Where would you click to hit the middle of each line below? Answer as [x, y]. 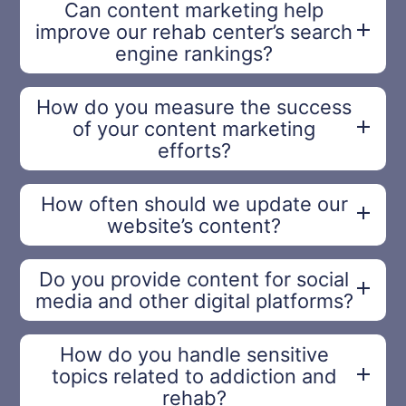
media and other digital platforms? [194, 301]
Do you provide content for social [194, 280]
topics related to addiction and [194, 377]
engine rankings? [194, 54]
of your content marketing [194, 129]
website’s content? [194, 226]
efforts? [194, 151]
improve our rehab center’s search [194, 32]
